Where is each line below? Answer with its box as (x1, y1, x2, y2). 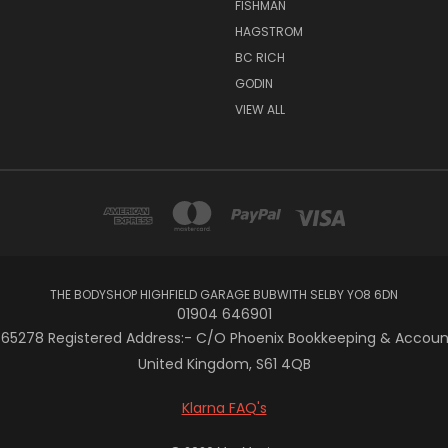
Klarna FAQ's (181, 397, 267, 418)
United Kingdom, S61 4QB (137, 353, 311, 374)
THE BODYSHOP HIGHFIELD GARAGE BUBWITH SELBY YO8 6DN (50, 285, 398, 303)
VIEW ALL (234, 100, 285, 118)
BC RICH (234, 48, 285, 66)
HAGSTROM (234, 22, 303, 40)
